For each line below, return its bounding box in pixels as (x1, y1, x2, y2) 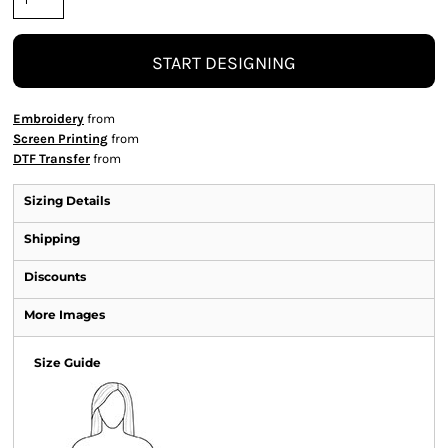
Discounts (24, 269, 86, 284)
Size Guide (34, 355, 101, 370)
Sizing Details (24, 193, 110, 208)
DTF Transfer (13, 151, 90, 166)
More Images (24, 307, 105, 322)
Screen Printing (13, 131, 108, 146)
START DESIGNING (152, 51, 296, 74)
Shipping (24, 231, 80, 246)
